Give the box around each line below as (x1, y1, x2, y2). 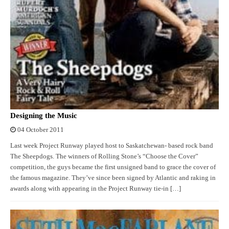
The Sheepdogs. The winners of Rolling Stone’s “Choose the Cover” (10, 153, 198, 161)
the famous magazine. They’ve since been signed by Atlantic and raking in (10, 174, 216, 182)
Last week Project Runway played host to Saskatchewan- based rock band (10, 142, 213, 150)
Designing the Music (10, 111, 77, 120)
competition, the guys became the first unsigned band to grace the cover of (10, 164, 216, 171)
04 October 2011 (17, 126, 64, 134)
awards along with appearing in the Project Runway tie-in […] (10, 185, 181, 193)
